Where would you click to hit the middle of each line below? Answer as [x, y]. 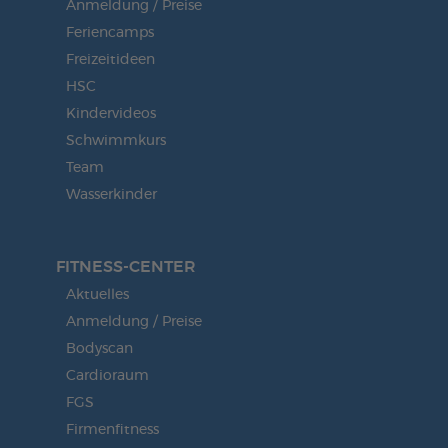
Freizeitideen [110, 60]
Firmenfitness [112, 430]
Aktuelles [97, 295]
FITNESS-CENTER [125, 267]
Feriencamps [109, 33]
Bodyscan [99, 349]
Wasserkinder [111, 195]
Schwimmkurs [115, 141]
